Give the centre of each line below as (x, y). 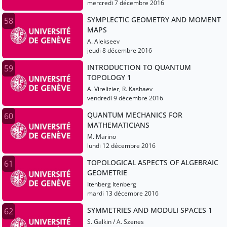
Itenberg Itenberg (112, 184)
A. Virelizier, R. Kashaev (120, 89)
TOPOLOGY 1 (109, 78)
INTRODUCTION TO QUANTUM (139, 67)
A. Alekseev (103, 42)
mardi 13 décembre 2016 (123, 194)
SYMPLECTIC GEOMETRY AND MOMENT (154, 20)
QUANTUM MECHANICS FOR (135, 115)
